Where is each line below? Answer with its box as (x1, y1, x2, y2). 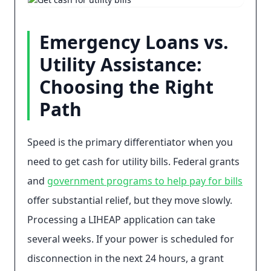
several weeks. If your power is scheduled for (27, 232, 234, 246)
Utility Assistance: (39, 52, 202, 77)
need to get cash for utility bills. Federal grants (27, 155, 240, 168)
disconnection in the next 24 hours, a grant (27, 252, 224, 265)
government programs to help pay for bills (47, 174, 243, 188)
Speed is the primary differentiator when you (27, 135, 233, 149)
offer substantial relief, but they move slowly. (27, 194, 232, 207)
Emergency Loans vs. (39, 30, 229, 54)
